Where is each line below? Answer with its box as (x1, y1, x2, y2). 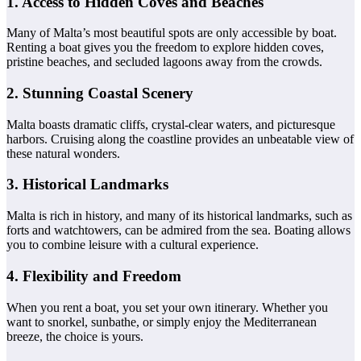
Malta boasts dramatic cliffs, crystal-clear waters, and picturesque (6, 117, 335, 131)
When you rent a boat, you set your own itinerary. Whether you (6, 300, 328, 314)
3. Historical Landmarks (6, 176, 168, 193)
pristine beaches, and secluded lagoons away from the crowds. (6, 55, 322, 69)
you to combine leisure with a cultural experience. (6, 238, 259, 252)
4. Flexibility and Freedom (6, 267, 181, 284)
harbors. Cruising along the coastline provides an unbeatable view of (6, 131, 354, 146)
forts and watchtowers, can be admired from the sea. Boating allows (6, 223, 351, 238)
